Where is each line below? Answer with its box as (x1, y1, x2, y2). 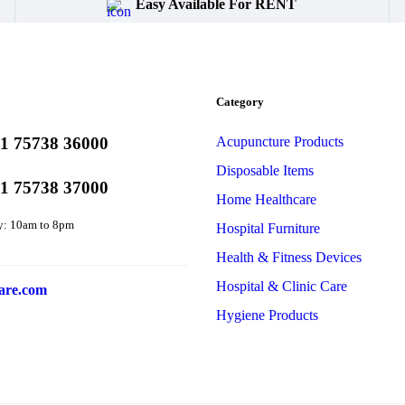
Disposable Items (216, 163, 314, 178)
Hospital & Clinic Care (216, 278, 347, 294)
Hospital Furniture (216, 221, 320, 236)
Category (216, 95, 264, 108)
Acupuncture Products (216, 134, 344, 149)
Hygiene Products (216, 307, 318, 323)
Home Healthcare (216, 192, 316, 207)
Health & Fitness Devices (216, 250, 362, 265)
